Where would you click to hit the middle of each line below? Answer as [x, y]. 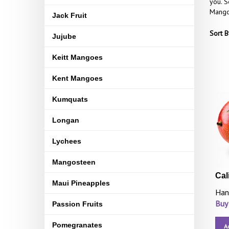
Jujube [64, 36]
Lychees [67, 141]
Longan [66, 120]
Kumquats [70, 99]
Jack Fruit [70, 15]
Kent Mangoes [77, 78]
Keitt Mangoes [77, 57]
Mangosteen [74, 162]
